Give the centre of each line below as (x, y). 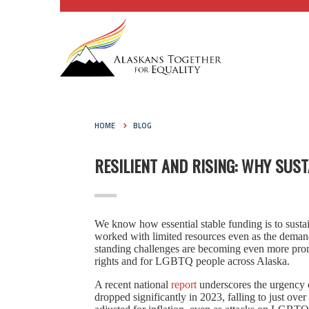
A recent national (133, 285)
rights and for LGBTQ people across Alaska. (193, 261)
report (184, 285)
